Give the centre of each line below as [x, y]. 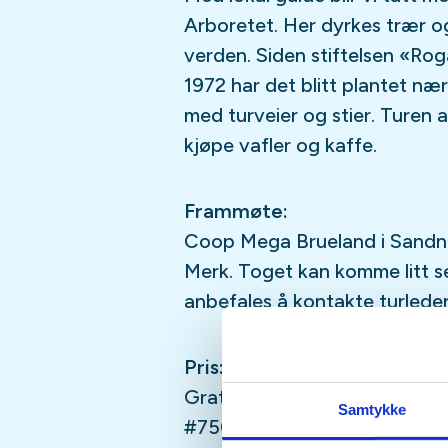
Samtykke [372, 409]
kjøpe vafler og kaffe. [285, 145]
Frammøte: [238, 211]
